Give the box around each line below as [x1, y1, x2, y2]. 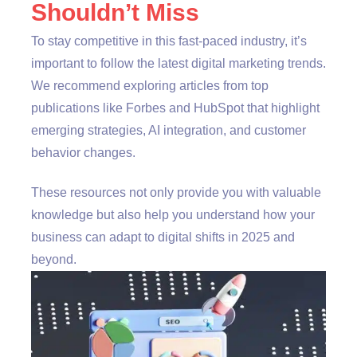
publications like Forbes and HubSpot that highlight [31, 101, 320, 116]
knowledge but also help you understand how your [31, 207, 315, 222]
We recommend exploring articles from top [31, 79, 269, 93]
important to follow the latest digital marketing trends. [31, 57, 326, 71]
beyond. [31, 252, 76, 266]
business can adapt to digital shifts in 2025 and [31, 229, 295, 244]
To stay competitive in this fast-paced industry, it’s [31, 34, 307, 49]
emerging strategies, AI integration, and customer [31, 124, 306, 138]
